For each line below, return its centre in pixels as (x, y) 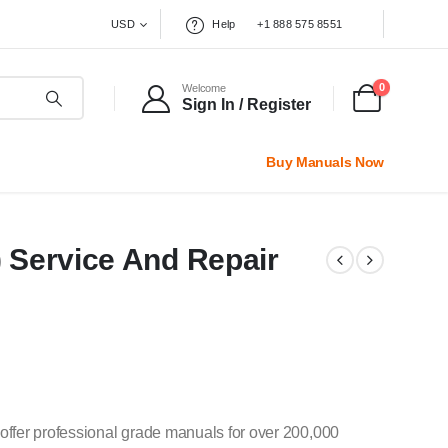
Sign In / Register (247, 105)
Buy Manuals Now (325, 161)
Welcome (204, 88)
